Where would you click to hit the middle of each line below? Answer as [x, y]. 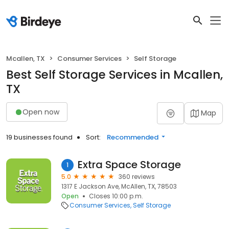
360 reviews [137, 177]
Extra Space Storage [129, 165]
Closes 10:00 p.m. [116, 196]
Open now [41, 112]
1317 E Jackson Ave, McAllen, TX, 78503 [119, 186]
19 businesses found [39, 137]
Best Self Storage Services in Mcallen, [114, 75]
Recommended [133, 137]
